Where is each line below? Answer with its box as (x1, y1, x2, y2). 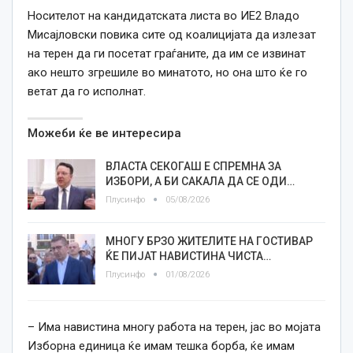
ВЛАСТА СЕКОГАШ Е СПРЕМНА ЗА (106, 160, 281, 173)
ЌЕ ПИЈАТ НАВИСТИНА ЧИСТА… (106, 250, 271, 263)
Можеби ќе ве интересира (28, 126, 181, 141)
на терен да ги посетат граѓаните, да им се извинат (28, 46, 306, 61)
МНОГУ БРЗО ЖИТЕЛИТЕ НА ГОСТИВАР (106, 235, 313, 248)
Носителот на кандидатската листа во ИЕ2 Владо (28, 9, 299, 24)
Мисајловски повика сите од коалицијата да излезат (28, 28, 316, 43)
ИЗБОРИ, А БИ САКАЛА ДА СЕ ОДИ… (106, 175, 295, 188)
